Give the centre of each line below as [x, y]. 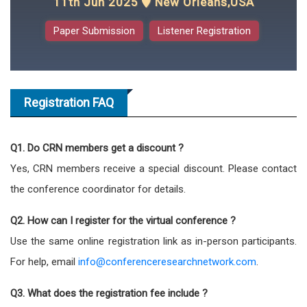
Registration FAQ [69, 102]
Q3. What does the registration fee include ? [109, 293]
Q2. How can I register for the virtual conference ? [123, 220]
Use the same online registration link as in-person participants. [153, 241]
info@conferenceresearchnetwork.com [167, 261]
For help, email [44, 261]
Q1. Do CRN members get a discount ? [97, 148]
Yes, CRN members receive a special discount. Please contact [153, 168]
